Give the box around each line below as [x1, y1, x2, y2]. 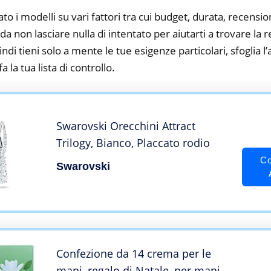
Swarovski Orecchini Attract [56, 119, 195, 134]
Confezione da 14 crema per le [56, 246, 211, 261]
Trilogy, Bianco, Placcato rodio [56, 135, 210, 151]
